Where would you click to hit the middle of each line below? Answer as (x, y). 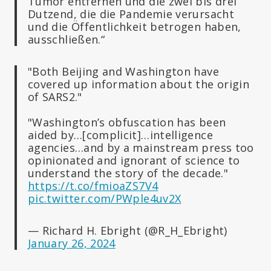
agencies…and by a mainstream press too (141, 147)
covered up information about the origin (139, 84)
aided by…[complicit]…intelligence (120, 135)
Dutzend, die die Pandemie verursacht (131, 14)
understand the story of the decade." (128, 173)
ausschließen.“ (67, 39)
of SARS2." (55, 96)
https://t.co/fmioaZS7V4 (93, 185)
